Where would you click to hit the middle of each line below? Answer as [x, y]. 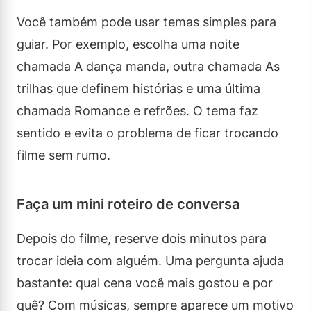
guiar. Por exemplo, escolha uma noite [128, 44]
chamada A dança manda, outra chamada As [148, 66]
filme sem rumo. [64, 155]
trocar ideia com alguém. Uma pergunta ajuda [150, 260]
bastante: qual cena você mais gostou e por [145, 283]
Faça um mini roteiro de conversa [128, 204]
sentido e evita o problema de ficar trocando [148, 133]
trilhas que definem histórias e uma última [138, 88]
